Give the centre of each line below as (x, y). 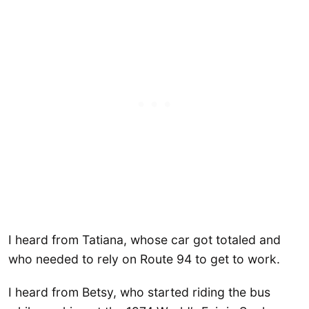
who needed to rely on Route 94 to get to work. (144, 259)
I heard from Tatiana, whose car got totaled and (144, 240)
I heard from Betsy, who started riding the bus (139, 292)
